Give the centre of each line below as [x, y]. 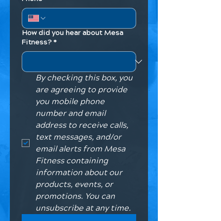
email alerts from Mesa [80, 149]
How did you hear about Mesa [73, 33]
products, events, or [74, 184]
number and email [71, 113]
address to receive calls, [82, 125]
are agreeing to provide [81, 90]
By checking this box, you [84, 78]
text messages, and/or [78, 137]
